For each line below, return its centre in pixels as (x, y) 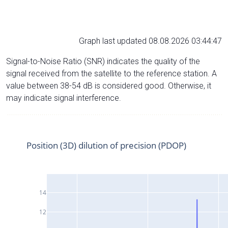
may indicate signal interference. (64, 98)
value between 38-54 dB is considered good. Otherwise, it (109, 85)
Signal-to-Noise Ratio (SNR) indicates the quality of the (103, 61)
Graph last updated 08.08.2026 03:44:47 (150, 41)
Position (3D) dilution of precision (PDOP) (106, 145)
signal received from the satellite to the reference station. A (111, 73)
